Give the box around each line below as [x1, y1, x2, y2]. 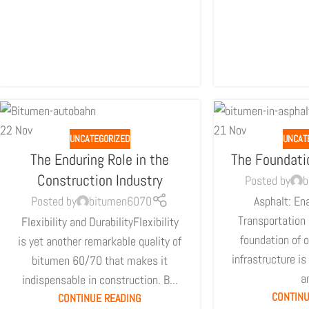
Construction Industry [37, 170, 163, 190]
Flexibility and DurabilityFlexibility [21, 213, 179, 230]
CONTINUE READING [58, 290, 142, 306]
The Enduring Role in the [30, 149, 170, 169]
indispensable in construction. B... [21, 271, 178, 288]
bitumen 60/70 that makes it [32, 252, 168, 268]
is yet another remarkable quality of [18, 232, 182, 249]
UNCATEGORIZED [69, 132, 130, 145]
